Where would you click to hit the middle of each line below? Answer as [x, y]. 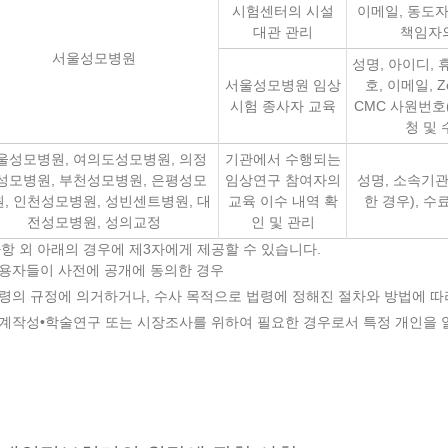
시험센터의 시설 [282, 11]
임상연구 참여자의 [282, 180]
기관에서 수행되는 [282, 159]
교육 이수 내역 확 [282, 201]
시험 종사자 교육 [282, 106]
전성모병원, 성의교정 [93, 222]
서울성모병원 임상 [282, 85]
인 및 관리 [282, 222]
